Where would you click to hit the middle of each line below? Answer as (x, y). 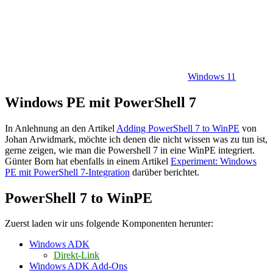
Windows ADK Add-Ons (78, 266)
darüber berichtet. (165, 172)
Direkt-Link (76, 255)
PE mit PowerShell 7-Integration (67, 172)
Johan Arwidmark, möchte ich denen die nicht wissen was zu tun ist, (136, 139)
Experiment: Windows (214, 161)
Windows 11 (212, 76)
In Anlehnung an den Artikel (61, 128)
